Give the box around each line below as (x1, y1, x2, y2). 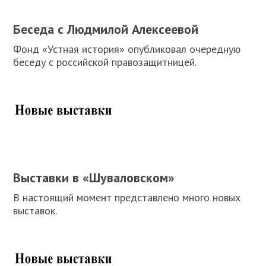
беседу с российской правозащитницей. (13, 55, 197, 69)
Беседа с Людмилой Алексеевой (13, 21, 199, 37)
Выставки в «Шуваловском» (13, 169, 175, 186)
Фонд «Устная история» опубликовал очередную (13, 42, 241, 56)
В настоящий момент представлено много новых (13, 191, 241, 204)
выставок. (13, 204, 58, 217)
